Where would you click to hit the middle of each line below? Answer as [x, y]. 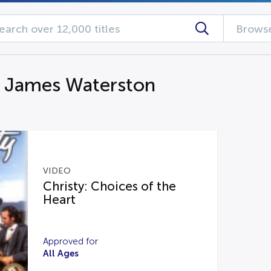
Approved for [70, 241]
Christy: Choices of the [109, 186]
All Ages [60, 253]
